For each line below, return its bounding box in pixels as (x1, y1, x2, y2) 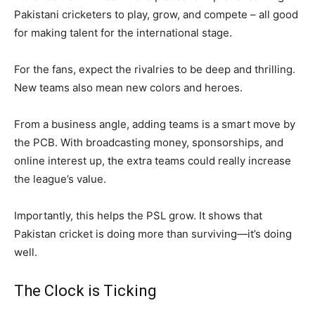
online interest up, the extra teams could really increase (14, 154, 291, 168)
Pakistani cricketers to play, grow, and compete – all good (14, 8, 298, 22)
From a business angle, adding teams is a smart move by (14, 117, 295, 131)
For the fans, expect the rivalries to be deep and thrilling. (14, 63, 295, 77)
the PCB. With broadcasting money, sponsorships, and (14, 136, 283, 150)
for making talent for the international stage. (14, 26, 232, 40)
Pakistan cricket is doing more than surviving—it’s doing (14, 227, 292, 241)
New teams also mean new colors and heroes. (14, 81, 243, 95)
